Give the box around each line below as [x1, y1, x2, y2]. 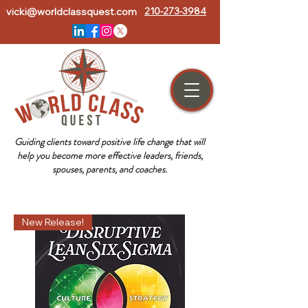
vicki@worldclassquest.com [6, 5, 137, 18]
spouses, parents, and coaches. [52, 162, 167, 176]
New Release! [22, 216, 84, 228]
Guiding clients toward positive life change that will [14, 135, 205, 148]
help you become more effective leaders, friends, [16, 148, 203, 162]
